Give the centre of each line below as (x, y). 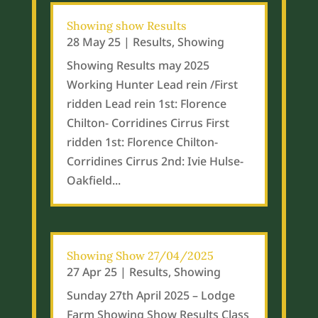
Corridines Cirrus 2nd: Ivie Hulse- (155, 161)
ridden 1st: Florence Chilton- (142, 142)
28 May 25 (93, 42)
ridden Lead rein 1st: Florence (146, 104)
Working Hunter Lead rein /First (152, 85)
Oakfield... (93, 181)
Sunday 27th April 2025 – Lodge (150, 295)
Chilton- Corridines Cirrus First (148, 123)
